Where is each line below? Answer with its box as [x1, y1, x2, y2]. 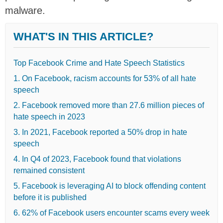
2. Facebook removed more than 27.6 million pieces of [13, 101, 204, 110]
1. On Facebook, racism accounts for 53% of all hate [13, 74, 196, 83]
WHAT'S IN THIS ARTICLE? [13, 30, 153, 43]
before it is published [13, 193, 87, 202]
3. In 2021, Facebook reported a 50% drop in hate [13, 127, 187, 136]
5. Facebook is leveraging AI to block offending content [13, 181, 206, 190]
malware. [5, 4, 45, 16]
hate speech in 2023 [13, 112, 85, 121]
